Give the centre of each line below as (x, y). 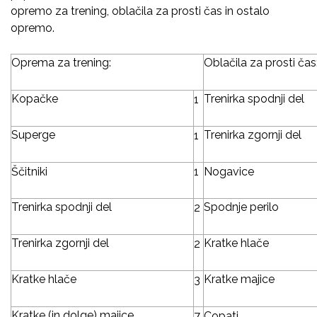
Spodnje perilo (241, 207)
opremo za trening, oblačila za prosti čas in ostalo (140, 11)
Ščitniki (29, 171)
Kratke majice (239, 279)
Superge (33, 134)
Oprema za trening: (61, 62)
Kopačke (35, 98)
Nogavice (229, 171)
